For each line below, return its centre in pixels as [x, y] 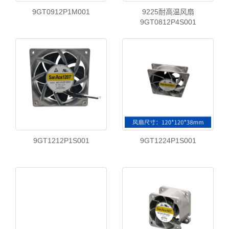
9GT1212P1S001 [61, 140]
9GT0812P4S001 [168, 22]
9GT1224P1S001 [168, 140]
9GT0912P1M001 [61, 12]
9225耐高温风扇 [168, 12]
